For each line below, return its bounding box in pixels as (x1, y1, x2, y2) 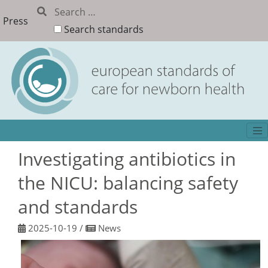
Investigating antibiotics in (18, 147, 236, 171)
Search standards (64, 23, 144, 36)
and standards (18, 194, 138, 219)
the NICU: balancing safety (18, 170, 238, 195)
